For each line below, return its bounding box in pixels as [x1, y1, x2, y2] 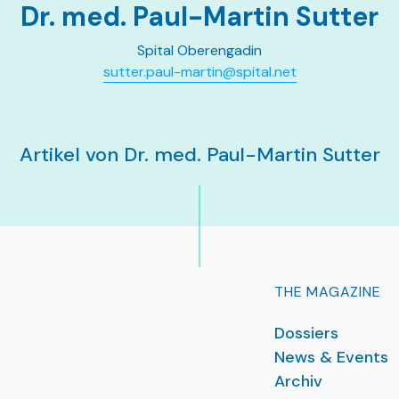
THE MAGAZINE [274, 282, 381, 301]
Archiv [274, 370, 322, 392]
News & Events [274, 346, 388, 368]
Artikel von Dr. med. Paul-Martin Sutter [19, 142, 380, 167]
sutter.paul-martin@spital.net [102, 62, 297, 81]
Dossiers [274, 322, 338, 344]
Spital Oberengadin [137, 41, 262, 60]
